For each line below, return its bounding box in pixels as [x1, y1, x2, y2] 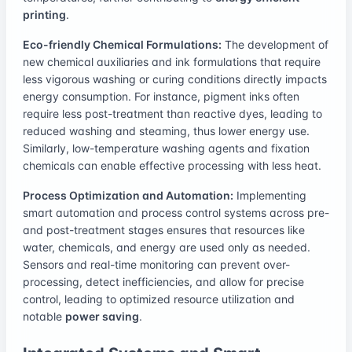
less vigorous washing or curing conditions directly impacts [23, 71, 327, 86]
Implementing [233, 188, 306, 202]
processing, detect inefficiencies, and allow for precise [23, 274, 304, 288]
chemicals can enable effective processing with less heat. [23, 158, 321, 172]
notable [23, 309, 65, 323]
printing [23, 7, 66, 21]
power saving [65, 309, 139, 323]
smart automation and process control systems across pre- [23, 205, 329, 219]
